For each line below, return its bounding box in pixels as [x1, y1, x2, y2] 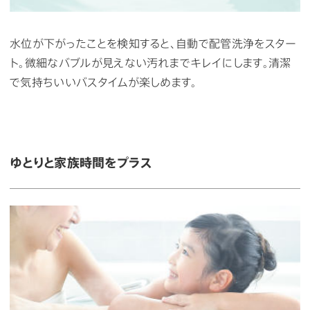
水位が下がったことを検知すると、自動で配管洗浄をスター [10, 35, 297, 51]
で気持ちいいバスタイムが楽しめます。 [10, 74, 197, 89]
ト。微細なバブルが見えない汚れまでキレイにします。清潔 [10, 55, 291, 70]
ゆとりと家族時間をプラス [10, 152, 152, 171]
